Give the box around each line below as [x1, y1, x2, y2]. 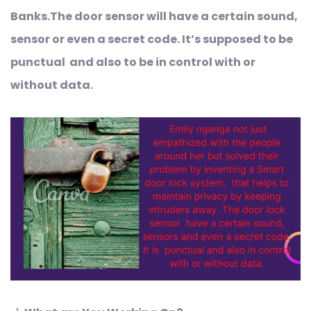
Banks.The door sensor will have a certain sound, [10, 8, 298, 24]
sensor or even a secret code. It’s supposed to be [10, 31, 293, 47]
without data [10, 76, 90, 93]
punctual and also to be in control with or [10, 53, 255, 70]
